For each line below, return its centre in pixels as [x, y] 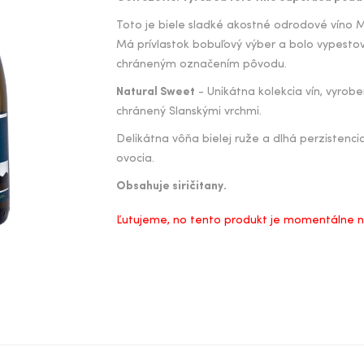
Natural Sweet [156, 92]
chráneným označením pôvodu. [202, 65]
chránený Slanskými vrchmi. [189, 112]
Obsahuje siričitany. [172, 186]
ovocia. [136, 159]
